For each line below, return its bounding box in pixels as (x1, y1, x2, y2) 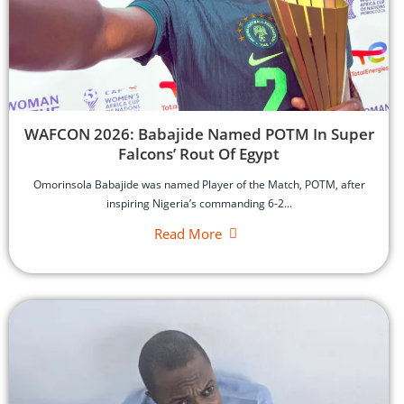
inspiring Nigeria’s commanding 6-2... (106, 195, 292, 211)
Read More (153, 224, 222, 243)
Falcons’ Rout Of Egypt (118, 142, 280, 164)
